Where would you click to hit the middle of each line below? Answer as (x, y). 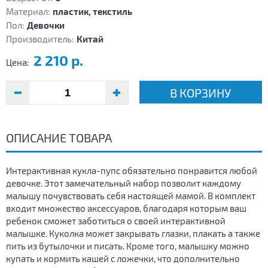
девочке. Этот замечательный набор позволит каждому (124, 183)
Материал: (28, 12)
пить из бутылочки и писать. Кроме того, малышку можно (128, 246)
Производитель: (40, 39)
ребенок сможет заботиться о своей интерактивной (116, 221)
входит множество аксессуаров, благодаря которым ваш (126, 208)
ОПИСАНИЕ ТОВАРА (59, 138)
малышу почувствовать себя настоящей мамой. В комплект (131, 196)
